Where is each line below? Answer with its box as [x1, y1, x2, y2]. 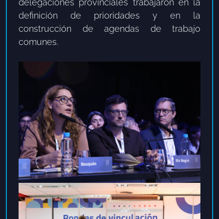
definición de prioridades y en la [19, 10, 200, 21]
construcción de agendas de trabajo [19, 23, 200, 34]
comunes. [19, 37, 58, 47]
